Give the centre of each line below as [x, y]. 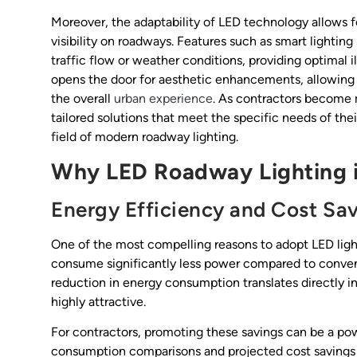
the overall [82, 99]
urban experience [163, 99]
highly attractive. [98, 301]
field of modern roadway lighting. [145, 137]
